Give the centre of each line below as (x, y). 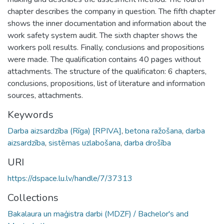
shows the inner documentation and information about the (107, 23)
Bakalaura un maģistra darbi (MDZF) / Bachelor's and (98, 214)
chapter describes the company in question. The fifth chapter (111, 11)
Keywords (30, 114)
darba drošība (147, 143)
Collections (33, 197)
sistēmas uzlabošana (84, 143)
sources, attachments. (45, 95)
